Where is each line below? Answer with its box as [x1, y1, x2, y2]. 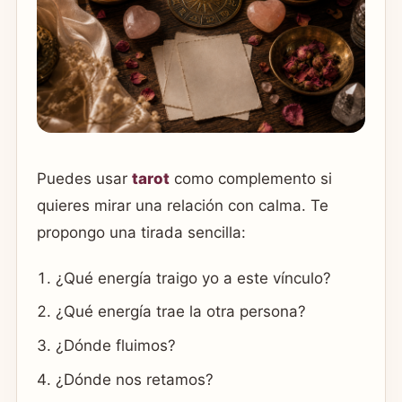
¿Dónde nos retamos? [56, 370, 214, 389]
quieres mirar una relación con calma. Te [37, 196, 328, 214]
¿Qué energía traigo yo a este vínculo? [56, 268, 332, 287]
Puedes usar [37, 169, 132, 188]
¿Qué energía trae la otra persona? [56, 302, 307, 321]
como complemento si [170, 169, 332, 188]
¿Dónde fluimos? [56, 336, 177, 355]
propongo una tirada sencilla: [37, 223, 246, 241]
